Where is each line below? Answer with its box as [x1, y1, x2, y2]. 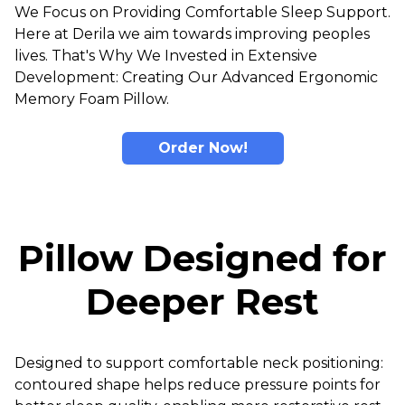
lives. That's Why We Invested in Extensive [14, 46, 317, 64]
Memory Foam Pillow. [14, 89, 169, 108]
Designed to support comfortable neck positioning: [14, 353, 383, 372]
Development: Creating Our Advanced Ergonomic [14, 68, 378, 86]
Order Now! [157, 138, 248, 156]
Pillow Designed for [18, 235, 387, 280]
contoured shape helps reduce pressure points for [14, 375, 381, 393]
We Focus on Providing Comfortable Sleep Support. [14, 3, 391, 21]
